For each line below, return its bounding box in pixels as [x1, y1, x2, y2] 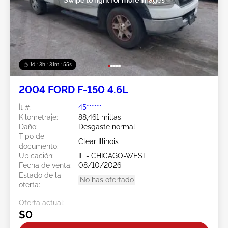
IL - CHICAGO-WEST [78, 152, 147, 160]
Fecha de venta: [19, 161, 72, 170]
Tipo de [19, 132, 44, 141]
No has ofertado [80, 176, 134, 184]
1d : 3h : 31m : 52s [30, 62, 72, 68]
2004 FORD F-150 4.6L [19, 83, 128, 96]
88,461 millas [78, 113, 121, 122]
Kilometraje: [19, 113, 58, 122]
